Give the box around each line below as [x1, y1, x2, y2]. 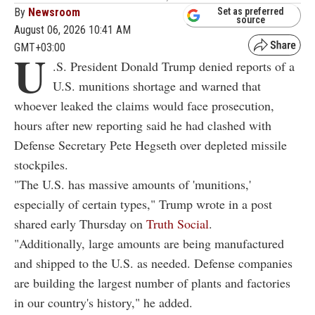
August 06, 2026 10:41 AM [14, 22, 131, 37]
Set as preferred [217, 6, 284, 18]
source [236, 14, 265, 26]
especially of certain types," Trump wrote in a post [14, 195, 272, 212]
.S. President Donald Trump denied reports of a [53, 57, 295, 75]
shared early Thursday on [14, 214, 146, 232]
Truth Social [146, 214, 209, 232]
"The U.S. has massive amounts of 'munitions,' [14, 175, 251, 193]
